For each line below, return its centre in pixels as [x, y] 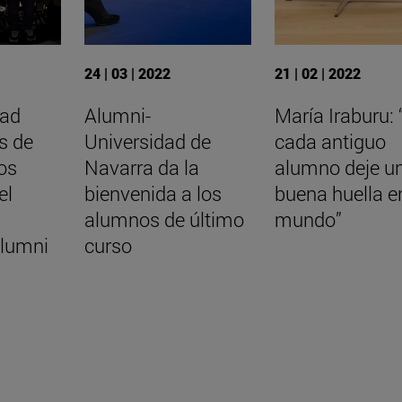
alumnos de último [164, 219]
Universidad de [147, 141]
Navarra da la [141, 167]
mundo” [308, 219]
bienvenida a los [153, 193]
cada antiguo [330, 141]
